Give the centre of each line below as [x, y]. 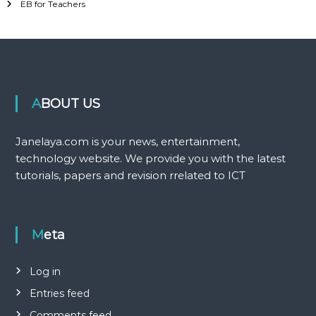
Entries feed [59, 293]
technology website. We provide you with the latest [150, 158]
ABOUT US [70, 103]
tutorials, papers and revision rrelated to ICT [130, 175]
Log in [45, 271]
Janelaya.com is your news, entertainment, [127, 141]
